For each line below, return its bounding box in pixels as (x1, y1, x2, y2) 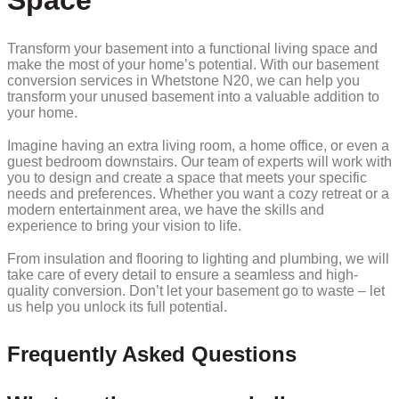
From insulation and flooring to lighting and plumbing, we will (7, 251, 389, 267)
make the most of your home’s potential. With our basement (7, 56, 379, 72)
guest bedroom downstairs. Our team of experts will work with (7, 154, 392, 170)
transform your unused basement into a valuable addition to (7, 88, 379, 104)
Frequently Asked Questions (7, 342, 297, 367)
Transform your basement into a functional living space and (7, 40, 378, 56)
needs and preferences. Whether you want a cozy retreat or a (7, 186, 389, 202)
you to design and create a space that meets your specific (7, 170, 367, 186)
